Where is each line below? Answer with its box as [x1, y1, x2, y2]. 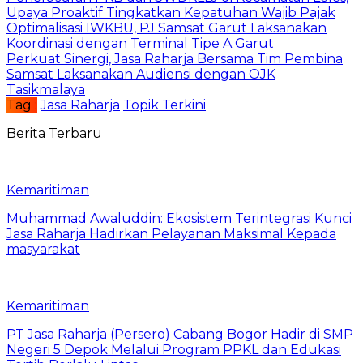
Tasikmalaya [6, 81, 85, 97]
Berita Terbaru [6, 125, 102, 141]
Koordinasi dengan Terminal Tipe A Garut [6, 35, 274, 51]
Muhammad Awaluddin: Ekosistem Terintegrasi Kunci [6, 210, 352, 226]
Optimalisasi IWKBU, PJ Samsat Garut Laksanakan [6, 19, 327, 36]
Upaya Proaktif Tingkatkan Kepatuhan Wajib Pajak [6, 4, 335, 20]
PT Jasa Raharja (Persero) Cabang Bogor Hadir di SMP [6, 326, 353, 342]
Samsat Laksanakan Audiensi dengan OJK [6, 66, 275, 82]
